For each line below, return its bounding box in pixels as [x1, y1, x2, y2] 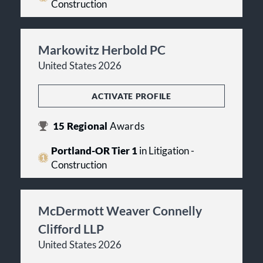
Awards [109, 120, 144, 132]
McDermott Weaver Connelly [38, 203, 202, 218]
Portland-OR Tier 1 [50, 144, 137, 157]
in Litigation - [137, 144, 194, 157]
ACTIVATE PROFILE [92, 90, 171, 101]
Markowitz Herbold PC [38, 42, 166, 57]
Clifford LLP [38, 221, 104, 236]
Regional [65, 120, 110, 132]
